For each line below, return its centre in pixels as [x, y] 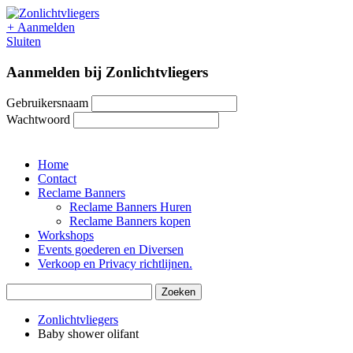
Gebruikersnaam [47, 103]
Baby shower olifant [88, 334]
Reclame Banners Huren [130, 207]
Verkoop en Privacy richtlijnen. [115, 264]
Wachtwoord [38, 120]
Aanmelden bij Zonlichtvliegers [107, 72]
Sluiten [24, 41]
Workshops [66, 236]
